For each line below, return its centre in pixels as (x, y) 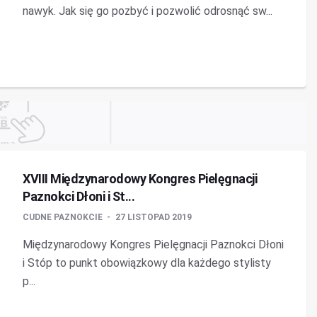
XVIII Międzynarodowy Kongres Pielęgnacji (140, 179)
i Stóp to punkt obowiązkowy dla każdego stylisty (147, 263)
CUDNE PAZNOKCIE (64, 217)
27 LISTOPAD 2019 (154, 217)
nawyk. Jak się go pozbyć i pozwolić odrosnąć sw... (148, 11)
